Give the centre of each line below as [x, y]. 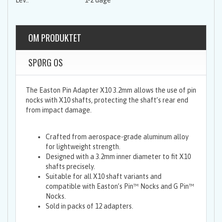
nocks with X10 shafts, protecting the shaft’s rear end [107, 100]
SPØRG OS [46, 63]
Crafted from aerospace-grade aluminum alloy [117, 137]
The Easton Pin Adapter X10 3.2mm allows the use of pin [111, 90]
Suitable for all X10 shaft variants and [104, 177]
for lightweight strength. [83, 147]
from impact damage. [59, 110]
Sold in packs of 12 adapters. [89, 206]
